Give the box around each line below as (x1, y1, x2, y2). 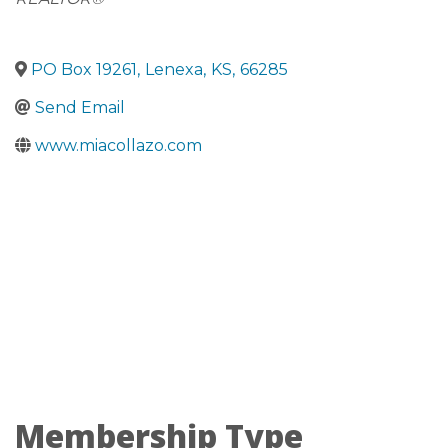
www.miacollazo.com (35, 136, 202, 155)
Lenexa (145, 60, 203, 79)
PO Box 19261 (31, 60, 137, 79)
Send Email (35, 98, 125, 117)
